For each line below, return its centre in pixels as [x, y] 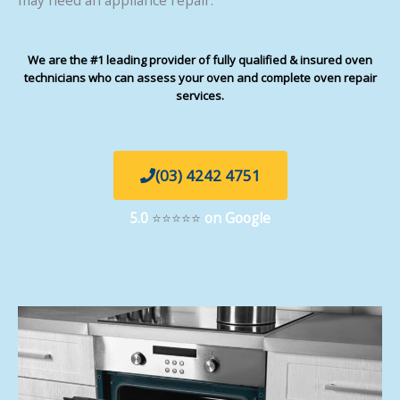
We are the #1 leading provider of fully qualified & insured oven [200, 60]
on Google [237, 218]
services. [200, 96]
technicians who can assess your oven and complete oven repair [200, 78]
